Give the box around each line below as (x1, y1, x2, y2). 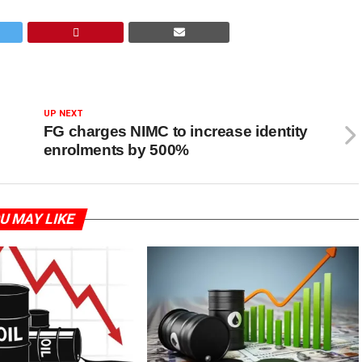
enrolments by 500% (43, 141, 189, 158)
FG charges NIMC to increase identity (43, 123, 308, 140)
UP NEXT (43, 108, 83, 119)
